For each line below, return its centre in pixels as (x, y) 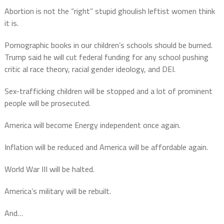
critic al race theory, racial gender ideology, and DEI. (90, 69)
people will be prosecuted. (47, 103)
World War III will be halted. (49, 169)
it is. (11, 23)
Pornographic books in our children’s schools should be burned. (108, 45)
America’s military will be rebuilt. (57, 191)
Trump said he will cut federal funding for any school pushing (106, 57)
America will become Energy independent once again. (92, 125)
